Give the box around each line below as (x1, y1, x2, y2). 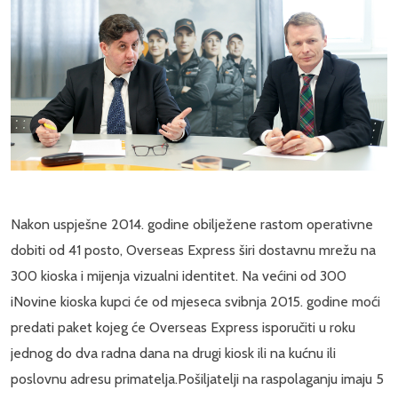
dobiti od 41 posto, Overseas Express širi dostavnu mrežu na (11, 242, 376, 259)
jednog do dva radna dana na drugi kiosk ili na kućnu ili (11, 345, 336, 362)
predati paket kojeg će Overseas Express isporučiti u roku (11, 319, 355, 337)
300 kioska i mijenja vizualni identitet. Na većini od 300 (11, 267, 346, 285)
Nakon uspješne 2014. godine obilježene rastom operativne (11, 216, 373, 234)
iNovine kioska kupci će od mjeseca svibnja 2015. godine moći (11, 293, 380, 311)
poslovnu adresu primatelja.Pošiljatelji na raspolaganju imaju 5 (11, 370, 384, 388)
